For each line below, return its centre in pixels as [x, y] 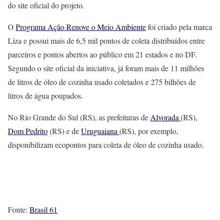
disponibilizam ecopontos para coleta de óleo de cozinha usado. [106, 145]
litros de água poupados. [45, 96]
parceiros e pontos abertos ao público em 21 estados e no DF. [102, 55]
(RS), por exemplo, [149, 131]
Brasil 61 [43, 210]
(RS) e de [64, 131]
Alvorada [165, 117]
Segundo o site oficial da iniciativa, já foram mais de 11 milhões [106, 68]
